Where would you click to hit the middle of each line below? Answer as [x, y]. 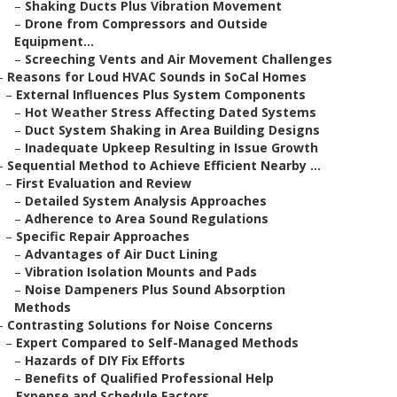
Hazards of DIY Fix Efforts [105, 360]
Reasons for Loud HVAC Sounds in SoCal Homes [157, 77]
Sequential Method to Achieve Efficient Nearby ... [164, 165]
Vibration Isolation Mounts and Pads [141, 272]
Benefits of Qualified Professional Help [149, 378]
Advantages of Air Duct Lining [121, 254]
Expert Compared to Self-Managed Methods [157, 343]
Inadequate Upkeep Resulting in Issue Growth [171, 148]
